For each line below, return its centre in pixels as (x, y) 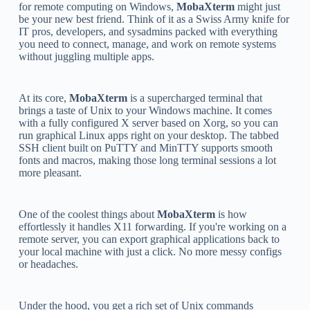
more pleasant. (50, 172)
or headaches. (48, 264)
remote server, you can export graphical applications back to (149, 239)
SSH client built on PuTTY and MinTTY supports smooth (145, 147)
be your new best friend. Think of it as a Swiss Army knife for (154, 19)
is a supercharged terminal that (194, 98)
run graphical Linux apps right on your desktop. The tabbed (148, 135)
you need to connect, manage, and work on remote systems (147, 44)
